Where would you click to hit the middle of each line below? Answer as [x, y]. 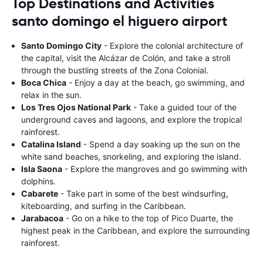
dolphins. [38, 181]
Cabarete [40, 193]
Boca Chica [44, 82]
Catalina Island [51, 144]
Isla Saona [42, 168]
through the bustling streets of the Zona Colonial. [115, 70]
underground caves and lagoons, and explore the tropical [131, 119]
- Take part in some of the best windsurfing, [143, 193]
